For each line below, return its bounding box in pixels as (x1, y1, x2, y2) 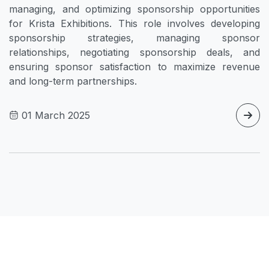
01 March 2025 (19, 109, 90, 121)
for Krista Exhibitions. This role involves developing (9, 17, 260, 29)
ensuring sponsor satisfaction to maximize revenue (9, 60, 260, 73)
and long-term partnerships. (9, 74, 137, 87)
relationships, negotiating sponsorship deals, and (9, 46, 260, 58)
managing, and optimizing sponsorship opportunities (9, 2, 260, 15)
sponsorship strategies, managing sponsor (9, 31, 260, 44)
